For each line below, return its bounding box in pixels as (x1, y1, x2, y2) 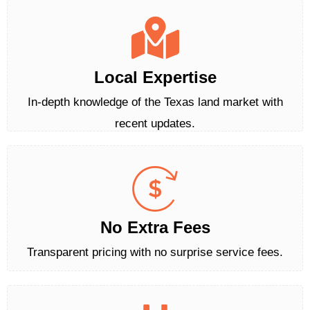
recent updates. (115, 117, 195, 131)
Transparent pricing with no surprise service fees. (27, 246, 283, 259)
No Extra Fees (100, 218, 210, 237)
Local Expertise (93, 68, 217, 87)
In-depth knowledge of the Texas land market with (27, 95, 283, 109)
